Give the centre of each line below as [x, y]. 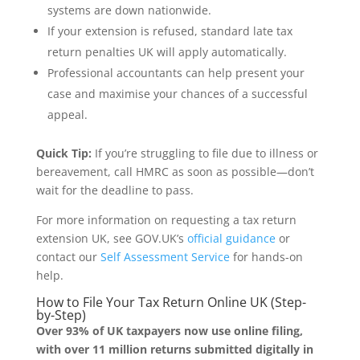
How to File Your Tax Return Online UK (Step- [171, 303]
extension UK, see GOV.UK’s [111, 239]
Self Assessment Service [165, 257]
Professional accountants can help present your [176, 73]
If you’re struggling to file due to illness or [205, 153]
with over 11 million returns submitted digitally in [174, 350]
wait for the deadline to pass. [115, 190]
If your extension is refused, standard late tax [170, 31]
